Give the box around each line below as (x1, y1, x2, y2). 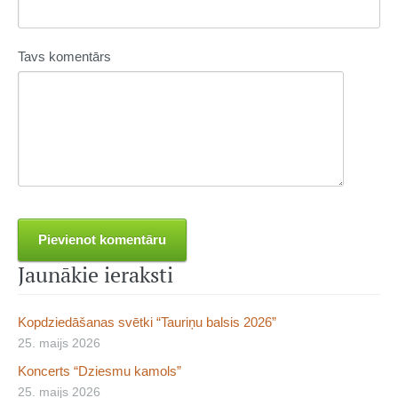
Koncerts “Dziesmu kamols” (18, 362, 181, 378)
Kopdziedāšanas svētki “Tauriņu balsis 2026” (18, 314, 276, 330)
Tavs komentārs (18, 48, 111, 64)
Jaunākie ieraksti (18, 260, 173, 290)
